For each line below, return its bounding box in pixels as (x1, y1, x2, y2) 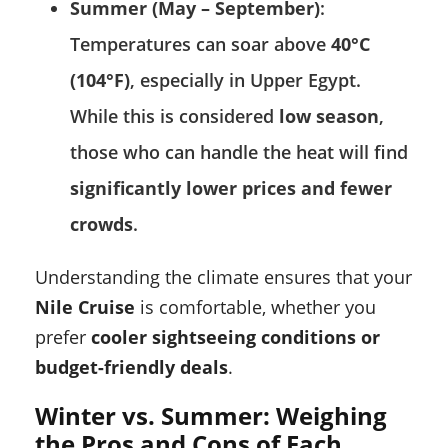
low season (279, 104, 379, 129)
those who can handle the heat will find (70, 140, 408, 165)
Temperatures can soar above (70, 32, 331, 57)
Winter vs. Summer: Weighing (35, 399, 387, 433)
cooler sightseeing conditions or (91, 325, 380, 350)
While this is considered (70, 104, 279, 129)
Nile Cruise (35, 295, 135, 320)
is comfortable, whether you (135, 295, 376, 320)
